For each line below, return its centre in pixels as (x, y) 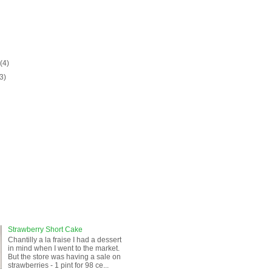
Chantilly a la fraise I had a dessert (64, 240)
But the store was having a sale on (64, 257)
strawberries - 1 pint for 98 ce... (58, 265)
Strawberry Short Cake (45, 230)
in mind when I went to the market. (63, 248)
